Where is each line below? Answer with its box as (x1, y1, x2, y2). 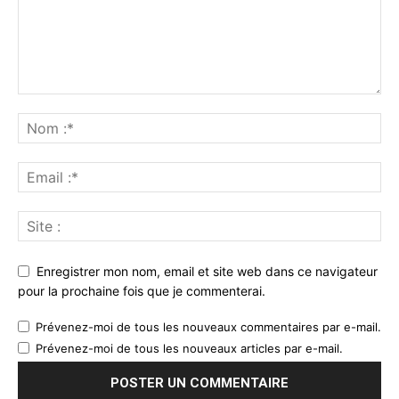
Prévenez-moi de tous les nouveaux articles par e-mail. (36, 341, 343, 356)
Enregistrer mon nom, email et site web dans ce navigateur (37, 263, 378, 279)
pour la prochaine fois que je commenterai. (18, 283, 265, 299)
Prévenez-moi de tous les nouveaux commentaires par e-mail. (36, 320, 381, 335)
